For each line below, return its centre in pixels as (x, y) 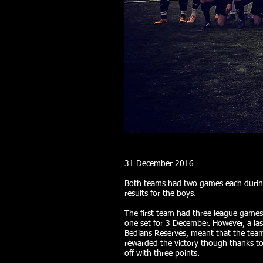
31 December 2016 (159, 164)
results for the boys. (160, 194)
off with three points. (162, 254)
